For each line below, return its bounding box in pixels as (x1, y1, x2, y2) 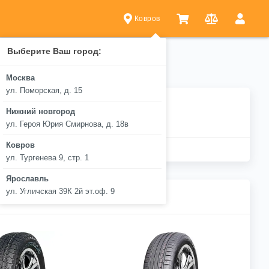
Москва (5, 73, 35, 83)
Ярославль (5, 174, 49, 184)
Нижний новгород (5, 107, 75, 116)
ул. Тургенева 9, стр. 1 (5, 153, 89, 163)
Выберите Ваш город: (7, 46, 101, 56)
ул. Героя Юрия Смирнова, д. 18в (5, 119, 128, 129)
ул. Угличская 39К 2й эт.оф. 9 (5, 187, 115, 196)
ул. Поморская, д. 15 (5, 86, 82, 95)
